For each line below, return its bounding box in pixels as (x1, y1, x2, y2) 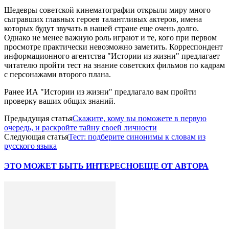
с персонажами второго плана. (4, 70, 111, 79)
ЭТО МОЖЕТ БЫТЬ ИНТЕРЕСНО (4, 162, 139, 171)
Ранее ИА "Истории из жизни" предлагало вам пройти (4, 87, 196, 96)
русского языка (4, 141, 57, 150)
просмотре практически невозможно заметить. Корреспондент (4, 42, 223, 51)
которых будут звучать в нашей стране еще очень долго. (4, 24, 199, 33)
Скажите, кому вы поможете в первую (73, 113, 207, 123)
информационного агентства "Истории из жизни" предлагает (4, 51, 220, 60)
